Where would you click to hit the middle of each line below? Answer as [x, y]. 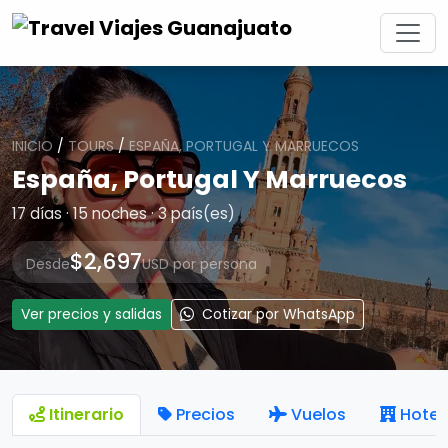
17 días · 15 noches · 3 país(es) [123, 213]
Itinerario [86, 414]
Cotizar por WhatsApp [276, 314]
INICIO [32, 146]
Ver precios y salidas [91, 314]
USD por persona [199, 264]
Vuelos [318, 414]
